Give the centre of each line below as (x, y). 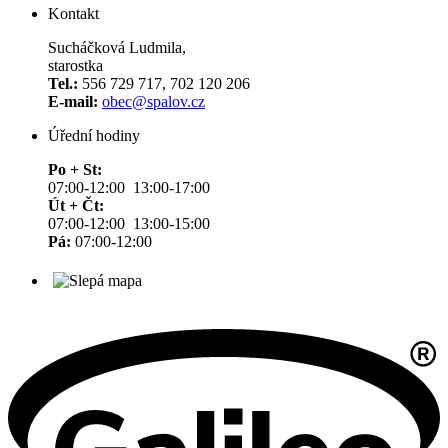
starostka (75, 66)
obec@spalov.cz (153, 102)
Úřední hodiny (94, 136)
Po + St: (75, 170)
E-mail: (73, 102)
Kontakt (73, 14)
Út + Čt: (76, 206)
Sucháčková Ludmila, (117, 48)
